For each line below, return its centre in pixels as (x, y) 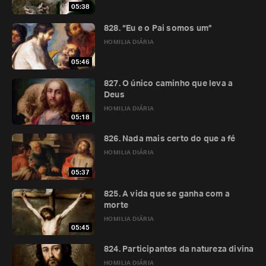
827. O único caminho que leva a (169, 84)
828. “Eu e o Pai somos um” (158, 28)
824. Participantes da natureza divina (179, 249)
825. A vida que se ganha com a (167, 194)
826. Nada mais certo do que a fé (170, 139)
